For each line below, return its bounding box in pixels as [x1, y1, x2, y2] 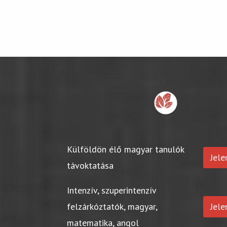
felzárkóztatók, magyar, [67, 200, 158, 212]
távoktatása [67, 159, 114, 171]
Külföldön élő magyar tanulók [67, 143, 184, 155]
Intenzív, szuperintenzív [67, 184, 157, 196]
